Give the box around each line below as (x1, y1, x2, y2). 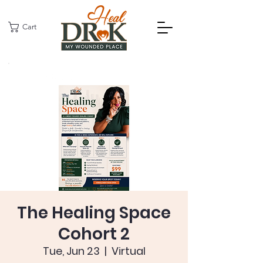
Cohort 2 (58, 222, 130, 245)
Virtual (111, 244, 146, 258)
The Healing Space (17, 201, 171, 224)
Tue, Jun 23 (42, 244, 100, 258)
